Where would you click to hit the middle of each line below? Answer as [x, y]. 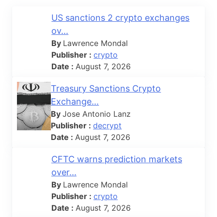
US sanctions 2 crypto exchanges [121, 17]
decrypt [108, 125]
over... [64, 172]
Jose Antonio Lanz [97, 114]
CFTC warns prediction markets [116, 159]
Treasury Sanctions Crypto [106, 88]
